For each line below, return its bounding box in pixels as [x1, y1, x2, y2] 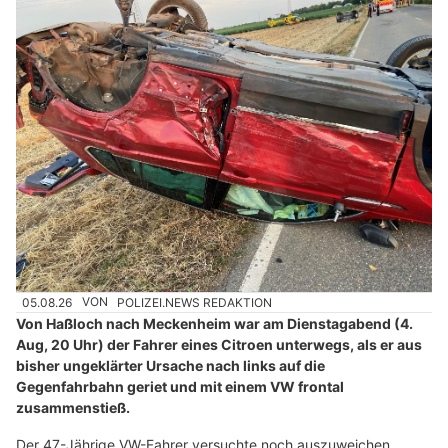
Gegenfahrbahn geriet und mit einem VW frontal [16, 377, 344, 395]
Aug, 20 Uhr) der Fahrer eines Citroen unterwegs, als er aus [16, 335, 422, 353]
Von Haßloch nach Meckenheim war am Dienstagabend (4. [16, 314, 413, 332]
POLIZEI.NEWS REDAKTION [117, 294, 273, 310]
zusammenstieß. [16, 398, 130, 416]
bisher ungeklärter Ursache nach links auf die [16, 356, 325, 374]
